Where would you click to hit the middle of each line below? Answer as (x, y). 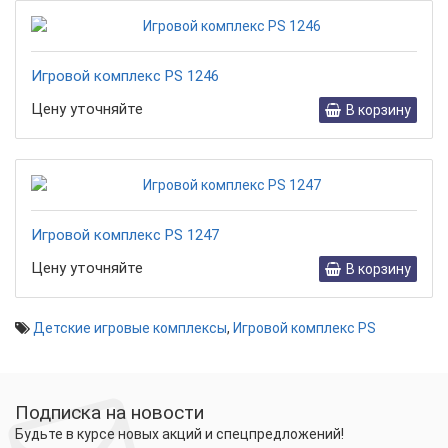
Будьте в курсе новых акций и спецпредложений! (179, 434)
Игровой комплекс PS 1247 (125, 234)
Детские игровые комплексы (130, 327)
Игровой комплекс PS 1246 (125, 75)
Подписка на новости (109, 412)
